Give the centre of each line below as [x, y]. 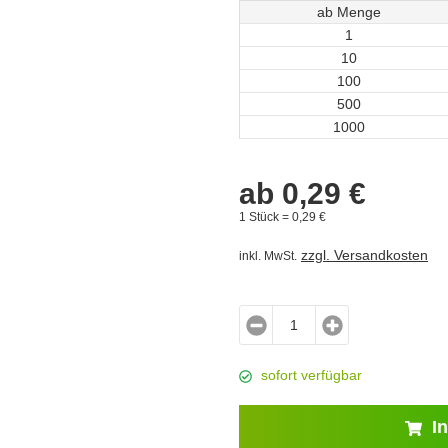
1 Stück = [265, 216]
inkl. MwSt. [268, 256]
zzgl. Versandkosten [364, 255]
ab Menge [348, 12]
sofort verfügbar [311, 375]
